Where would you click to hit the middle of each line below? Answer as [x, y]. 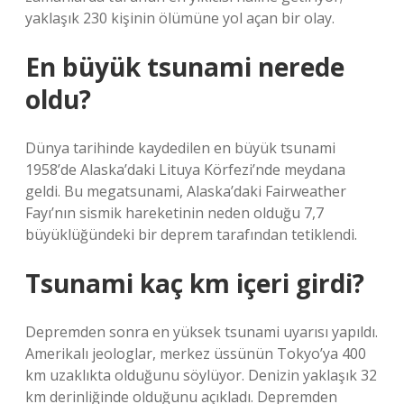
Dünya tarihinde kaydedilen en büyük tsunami [180, 148]
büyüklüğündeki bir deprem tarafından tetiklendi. [191, 234]
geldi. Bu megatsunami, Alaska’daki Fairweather [186, 191]
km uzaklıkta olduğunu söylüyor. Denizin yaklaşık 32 [201, 375]
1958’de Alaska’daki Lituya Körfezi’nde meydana [185, 170]
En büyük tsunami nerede [185, 67]
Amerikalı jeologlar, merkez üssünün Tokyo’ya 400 [196, 353]
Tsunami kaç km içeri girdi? [195, 283]
